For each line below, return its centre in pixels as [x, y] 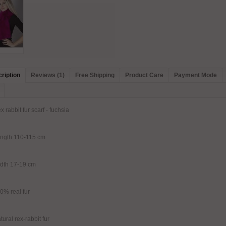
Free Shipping [95, 75]
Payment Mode [195, 75]
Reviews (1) [48, 75]
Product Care [144, 75]
